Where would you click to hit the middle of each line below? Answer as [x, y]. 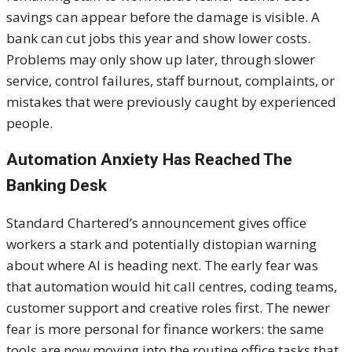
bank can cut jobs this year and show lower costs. [158, 38]
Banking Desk [57, 186]
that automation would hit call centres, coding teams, [172, 287]
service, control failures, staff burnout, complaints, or [170, 81]
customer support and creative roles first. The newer [168, 308]
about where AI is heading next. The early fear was [162, 266]
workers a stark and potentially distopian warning [161, 244]
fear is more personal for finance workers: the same [165, 329]
